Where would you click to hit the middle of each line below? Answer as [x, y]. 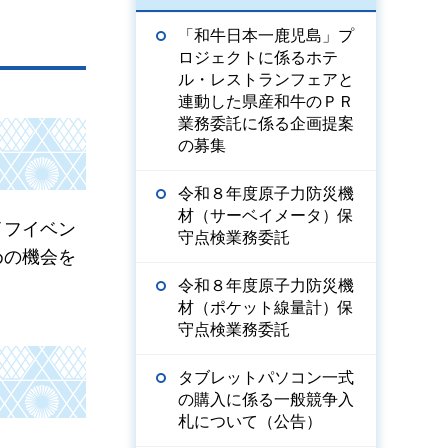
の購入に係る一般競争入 [266, 399]
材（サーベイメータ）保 [266, 215]
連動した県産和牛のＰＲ [266, 101]
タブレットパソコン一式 [266, 377]
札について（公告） [250, 421]
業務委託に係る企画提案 [266, 123]
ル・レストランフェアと [266, 79]
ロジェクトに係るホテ [258, 57]
